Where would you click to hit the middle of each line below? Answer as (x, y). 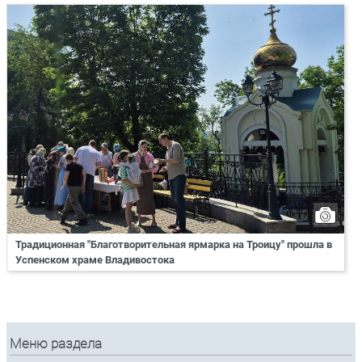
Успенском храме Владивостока (95, 260)
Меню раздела (56, 344)
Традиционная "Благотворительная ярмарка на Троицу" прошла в (174, 245)
